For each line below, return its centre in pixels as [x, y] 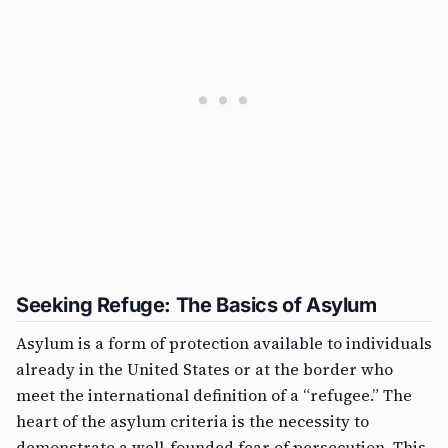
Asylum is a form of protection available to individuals [224, 343]
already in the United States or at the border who [204, 369]
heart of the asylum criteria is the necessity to [192, 421]
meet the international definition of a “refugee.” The [214, 395]
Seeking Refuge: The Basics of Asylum [196, 305]
